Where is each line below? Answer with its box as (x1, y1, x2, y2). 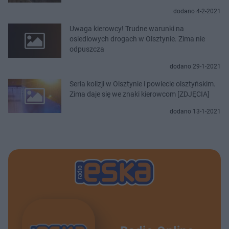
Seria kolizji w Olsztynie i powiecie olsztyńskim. (70, 79, 216, 88)
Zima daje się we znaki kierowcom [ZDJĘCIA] (70, 89, 210, 98)
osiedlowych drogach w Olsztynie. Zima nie (70, 34, 205, 43)
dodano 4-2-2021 (173, 7, 221, 15)
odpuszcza (70, 44, 104, 53)
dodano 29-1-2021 (170, 62, 221, 70)
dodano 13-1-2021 (170, 107, 221, 115)
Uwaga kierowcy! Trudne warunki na (70, 24, 184, 33)
